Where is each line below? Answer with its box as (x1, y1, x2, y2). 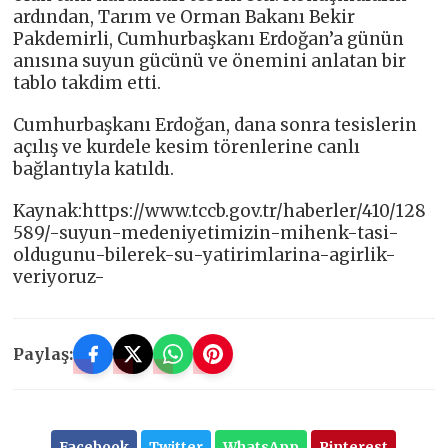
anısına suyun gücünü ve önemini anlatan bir (13, 49, 407, 72)
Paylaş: (13, 343, 74, 364)
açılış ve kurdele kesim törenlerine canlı (13, 135, 361, 158)
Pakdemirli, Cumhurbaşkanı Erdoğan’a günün (13, 27, 405, 50)
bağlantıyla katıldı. (13, 157, 175, 180)
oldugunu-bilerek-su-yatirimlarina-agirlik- (13, 243, 397, 266)
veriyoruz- (13, 265, 106, 288)
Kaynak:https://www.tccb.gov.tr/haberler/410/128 (13, 199, 427, 222)
